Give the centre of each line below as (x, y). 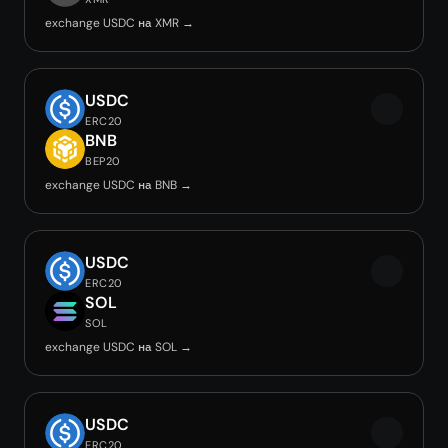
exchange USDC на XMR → (119, 23)
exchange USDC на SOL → (118, 347)
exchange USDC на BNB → (118, 185)
